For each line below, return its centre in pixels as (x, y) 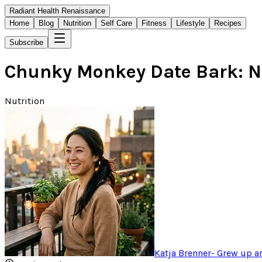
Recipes (228, 23)
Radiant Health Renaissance (57, 11)
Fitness (154, 23)
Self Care (116, 23)
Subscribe (26, 42)
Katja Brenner (183, 253)
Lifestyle (190, 23)
